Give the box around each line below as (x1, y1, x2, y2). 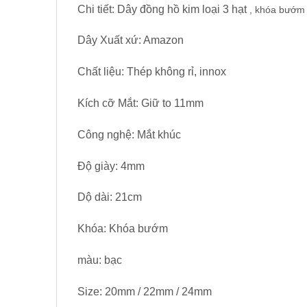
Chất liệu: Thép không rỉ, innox (77, 66, 226, 78)
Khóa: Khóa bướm (77, 223, 168, 235)
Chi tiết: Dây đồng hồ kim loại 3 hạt (77, 3, 249, 15)
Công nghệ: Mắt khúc (77, 128, 181, 140)
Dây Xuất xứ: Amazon (77, 34, 184, 47)
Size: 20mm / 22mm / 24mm (77, 285, 212, 297)
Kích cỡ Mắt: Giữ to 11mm (77, 97, 204, 109)
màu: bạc (77, 254, 122, 266)
